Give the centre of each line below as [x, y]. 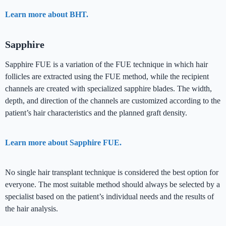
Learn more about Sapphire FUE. [63, 143]
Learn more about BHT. [47, 15]
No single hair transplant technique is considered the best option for [112, 173]
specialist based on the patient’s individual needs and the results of [109, 197]
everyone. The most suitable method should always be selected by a [112, 185]
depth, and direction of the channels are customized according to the [113, 101]
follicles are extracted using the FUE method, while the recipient [107, 77]
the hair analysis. [32, 209]
